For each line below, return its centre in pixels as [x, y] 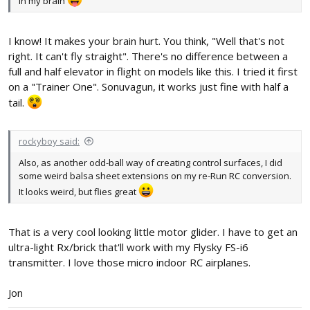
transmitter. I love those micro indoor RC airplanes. [129, 262]
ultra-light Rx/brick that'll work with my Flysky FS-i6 [128, 247]
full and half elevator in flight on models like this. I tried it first [153, 71]
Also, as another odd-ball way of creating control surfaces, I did [151, 163]
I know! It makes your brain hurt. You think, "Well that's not [146, 40]
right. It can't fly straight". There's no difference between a [148, 56]
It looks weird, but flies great [79, 192]
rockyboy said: [49, 142]
